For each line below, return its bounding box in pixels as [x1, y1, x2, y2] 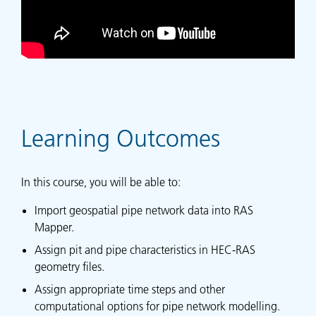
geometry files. [35, 260, 105, 274]
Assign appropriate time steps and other [35, 282, 226, 297]
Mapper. [35, 220, 75, 235]
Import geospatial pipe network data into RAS [35, 203, 254, 218]
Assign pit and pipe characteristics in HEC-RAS [35, 243, 256, 257]
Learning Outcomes [21, 125, 220, 154]
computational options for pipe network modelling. [35, 299, 281, 314]
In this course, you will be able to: [21, 175, 181, 190]
